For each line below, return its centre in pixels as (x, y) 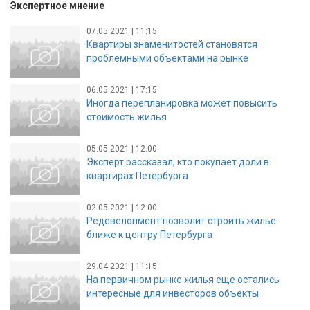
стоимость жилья (127, 117)
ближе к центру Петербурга (149, 234)
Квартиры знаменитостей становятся (172, 44)
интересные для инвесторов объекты (173, 293)
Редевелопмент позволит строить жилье (181, 220)
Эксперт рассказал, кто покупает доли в (178, 162)
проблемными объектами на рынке (167, 58)
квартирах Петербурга (137, 175)
